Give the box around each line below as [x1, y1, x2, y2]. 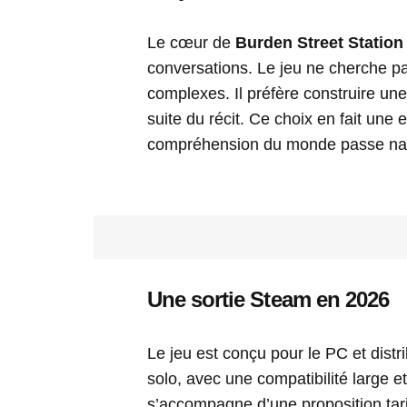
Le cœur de [147, 34, 235, 53]
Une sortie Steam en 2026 [147, 287, 389, 313]
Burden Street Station [235, 34, 403, 53]
